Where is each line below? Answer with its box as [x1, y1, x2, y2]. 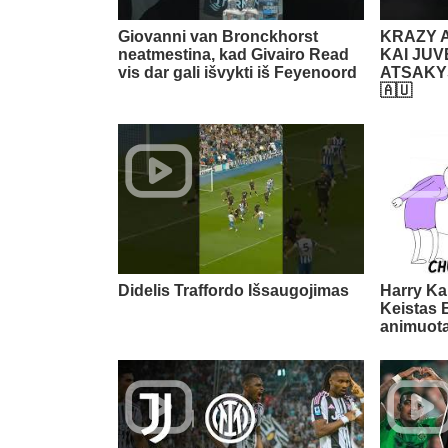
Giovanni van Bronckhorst [118, 28, 318, 46]
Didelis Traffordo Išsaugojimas [118, 282, 349, 300]
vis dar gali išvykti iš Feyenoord [118, 64, 357, 82]
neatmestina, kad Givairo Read [118, 46, 349, 64]
